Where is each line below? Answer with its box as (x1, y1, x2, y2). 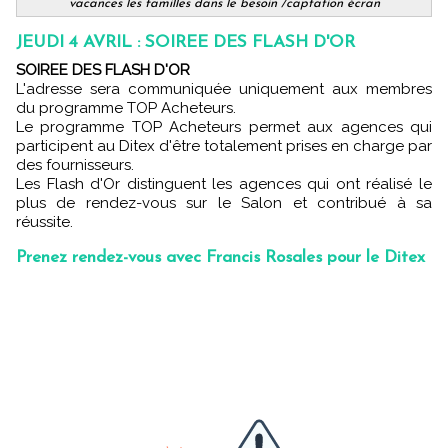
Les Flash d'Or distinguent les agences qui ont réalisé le (16, 175, 432, 194)
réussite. (16, 213, 73, 232)
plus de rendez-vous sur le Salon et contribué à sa (16, 194, 432, 213)
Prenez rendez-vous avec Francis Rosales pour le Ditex (16, 249, 425, 267)
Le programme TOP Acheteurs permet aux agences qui (16, 118, 432, 137)
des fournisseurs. (16, 156, 134, 175)
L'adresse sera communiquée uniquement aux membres (16, 80, 432, 99)
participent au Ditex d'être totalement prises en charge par (16, 137, 432, 156)
